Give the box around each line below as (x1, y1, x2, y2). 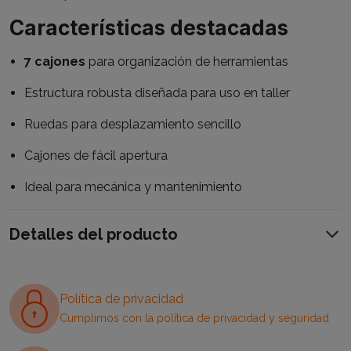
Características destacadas (9, 16, 288, 41)
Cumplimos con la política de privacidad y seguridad (60, 312, 329, 325)
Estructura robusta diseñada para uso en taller (24, 85, 291, 101)
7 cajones (24, 54, 86, 70)
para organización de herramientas (85, 54, 289, 70)
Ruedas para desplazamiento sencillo (24, 117, 242, 132)
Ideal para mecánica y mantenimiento (24, 179, 243, 195)
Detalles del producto (9, 225, 178, 244)
